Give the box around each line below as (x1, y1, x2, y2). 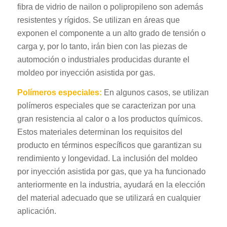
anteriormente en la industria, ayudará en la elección (17, 180, 205, 190)
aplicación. (17, 207, 56, 216)
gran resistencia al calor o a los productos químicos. (17, 115, 203, 124)
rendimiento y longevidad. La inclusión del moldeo (17, 154, 198, 163)
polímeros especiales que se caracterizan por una (17, 101, 196, 110)
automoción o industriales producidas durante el (17, 55, 190, 64)
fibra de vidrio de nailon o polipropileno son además (17, 2, 203, 11)
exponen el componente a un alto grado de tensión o (17, 28, 206, 37)
